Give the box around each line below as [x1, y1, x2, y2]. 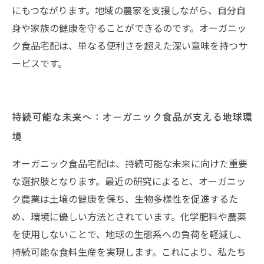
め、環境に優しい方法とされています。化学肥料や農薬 [12, 209, 246, 223]
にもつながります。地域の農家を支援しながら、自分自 [12, 3, 246, 17]
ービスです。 [12, 56, 67, 70]
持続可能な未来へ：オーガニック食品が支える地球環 [12, 109, 252, 124]
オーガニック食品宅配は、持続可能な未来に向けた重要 [12, 156, 247, 170]
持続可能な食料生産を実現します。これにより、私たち [12, 245, 246, 259]
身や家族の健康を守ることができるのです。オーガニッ [12, 21, 246, 35]
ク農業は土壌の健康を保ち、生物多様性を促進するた [12, 192, 238, 206]
